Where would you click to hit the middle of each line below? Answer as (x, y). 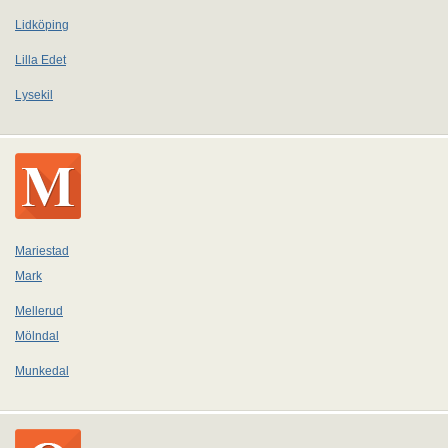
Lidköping (42, 25)
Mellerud (39, 311)
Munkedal (42, 371)
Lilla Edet (40, 60)
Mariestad (42, 251)
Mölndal (37, 336)
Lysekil (34, 95)
